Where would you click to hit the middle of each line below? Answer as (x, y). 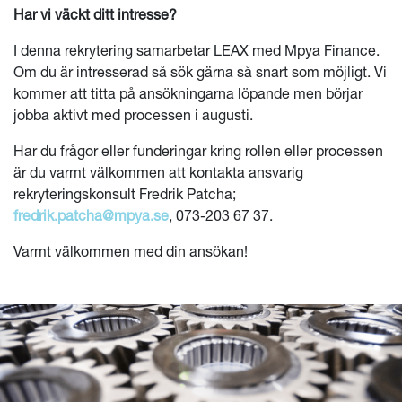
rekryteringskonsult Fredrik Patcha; (125, 194)
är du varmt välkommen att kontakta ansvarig (158, 172)
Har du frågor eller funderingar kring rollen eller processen (198, 151)
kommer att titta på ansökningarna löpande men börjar (188, 93)
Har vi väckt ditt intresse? (95, 14)
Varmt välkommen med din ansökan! (131, 251)
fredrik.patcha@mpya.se (91, 215)
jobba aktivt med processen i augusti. (133, 115)
